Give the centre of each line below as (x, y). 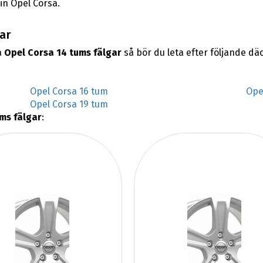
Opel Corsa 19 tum (69, 104)
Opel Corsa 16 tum (69, 92)
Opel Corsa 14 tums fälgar (63, 53)
